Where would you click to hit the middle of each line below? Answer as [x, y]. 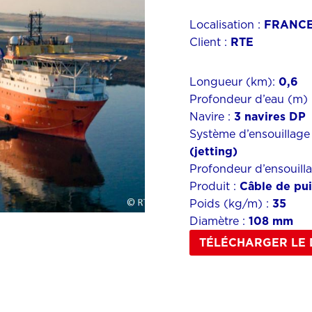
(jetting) [213, 151]
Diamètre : [219, 221]
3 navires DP [270, 117]
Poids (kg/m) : [231, 204]
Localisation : [227, 25]
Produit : [213, 186]
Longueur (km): [234, 82]
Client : [210, 42]
